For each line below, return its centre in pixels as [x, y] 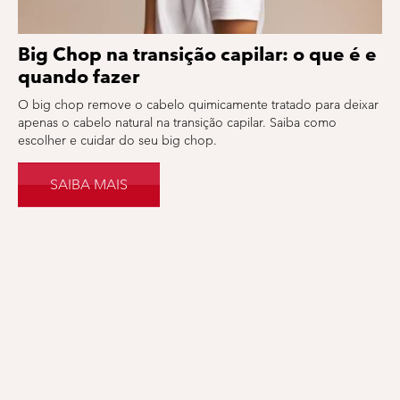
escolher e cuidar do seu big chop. [117, 140]
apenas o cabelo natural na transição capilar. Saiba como [177, 122]
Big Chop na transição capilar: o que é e [197, 54]
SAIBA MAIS [89, 184]
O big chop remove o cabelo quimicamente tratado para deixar [198, 104]
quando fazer [79, 76]
